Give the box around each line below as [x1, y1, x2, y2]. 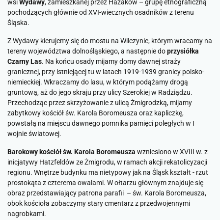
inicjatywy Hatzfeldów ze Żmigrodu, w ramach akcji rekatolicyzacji [7, 158, 207, 166]
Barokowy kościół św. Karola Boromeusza [7, 148, 136, 156]
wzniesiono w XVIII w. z [136, 148, 208, 156]
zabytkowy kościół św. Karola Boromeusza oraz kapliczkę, [7, 109, 184, 117]
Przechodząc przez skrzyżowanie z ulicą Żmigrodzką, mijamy [7, 99, 192, 107]
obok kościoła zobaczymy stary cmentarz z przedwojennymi [7, 199, 190, 207]
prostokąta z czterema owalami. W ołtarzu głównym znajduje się [7, 179, 203, 187]
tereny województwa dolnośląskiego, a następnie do [7, 47, 167, 55]
